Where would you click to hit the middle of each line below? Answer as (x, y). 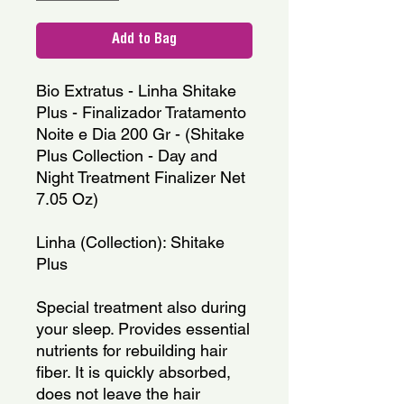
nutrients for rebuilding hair (132, 350)
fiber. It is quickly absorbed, (133, 372)
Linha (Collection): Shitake (130, 242)
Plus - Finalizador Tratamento (141, 112)
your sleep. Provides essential (143, 328)
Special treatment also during (141, 307)
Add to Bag (144, 40)
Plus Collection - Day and (127, 155)
